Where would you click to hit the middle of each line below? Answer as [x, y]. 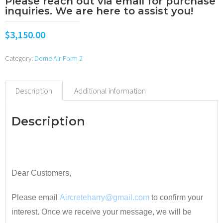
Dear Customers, [41, 173]
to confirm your [176, 197]
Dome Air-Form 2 [58, 58]
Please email [36, 197]
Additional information [110, 90]
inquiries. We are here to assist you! [99, 11]
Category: [20, 58]
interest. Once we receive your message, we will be [102, 212]
